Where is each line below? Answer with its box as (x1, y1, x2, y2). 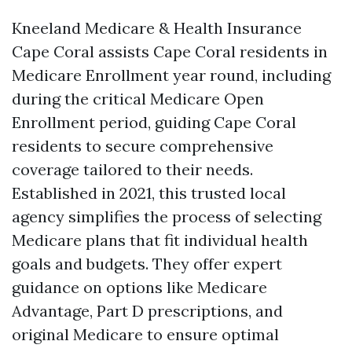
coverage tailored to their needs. (12, 159, 253, 179)
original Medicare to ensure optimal (12, 324, 279, 344)
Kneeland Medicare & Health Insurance (12, 18, 302, 38)
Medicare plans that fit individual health (12, 230, 308, 250)
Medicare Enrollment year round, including (12, 65, 331, 85)
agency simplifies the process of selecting (12, 207, 321, 226)
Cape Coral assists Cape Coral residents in (12, 42, 328, 61)
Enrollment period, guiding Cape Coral (12, 112, 296, 132)
